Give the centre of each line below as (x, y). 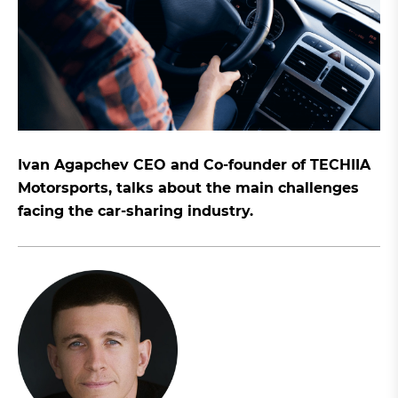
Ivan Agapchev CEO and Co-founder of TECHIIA (194, 165)
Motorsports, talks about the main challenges (188, 188)
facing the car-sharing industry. (135, 211)
